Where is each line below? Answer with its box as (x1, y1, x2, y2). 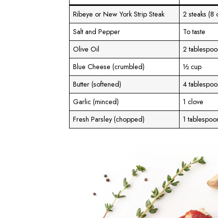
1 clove (183, 97, 204, 107)
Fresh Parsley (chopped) (73, 114, 145, 125)
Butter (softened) (73, 79, 122, 90)
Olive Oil (73, 44, 100, 54)
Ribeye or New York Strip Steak (73, 9, 165, 19)
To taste (183, 27, 206, 37)
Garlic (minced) (73, 97, 119, 107)
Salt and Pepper (73, 27, 121, 37)
